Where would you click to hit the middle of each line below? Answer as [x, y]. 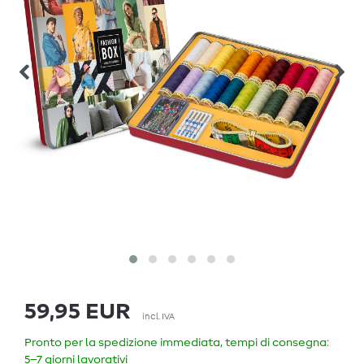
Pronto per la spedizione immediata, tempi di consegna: [177, 343]
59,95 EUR [78, 312]
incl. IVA [158, 317]
